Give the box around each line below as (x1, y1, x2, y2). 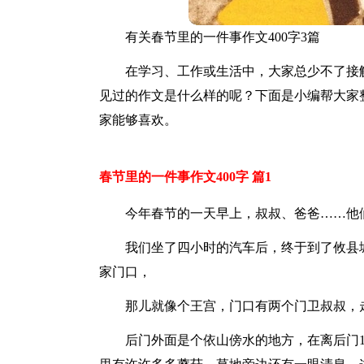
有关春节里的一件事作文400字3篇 (125, 30, 320, 44)
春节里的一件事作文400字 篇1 (99, 170, 271, 184)
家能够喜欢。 (99, 113, 177, 127)
